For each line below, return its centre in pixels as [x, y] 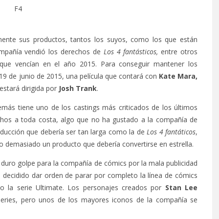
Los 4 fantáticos [171, 132]
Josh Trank [78, 88]
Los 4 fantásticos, [129, 52]
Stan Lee [181, 187]
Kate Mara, [178, 76]
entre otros [178, 52]
